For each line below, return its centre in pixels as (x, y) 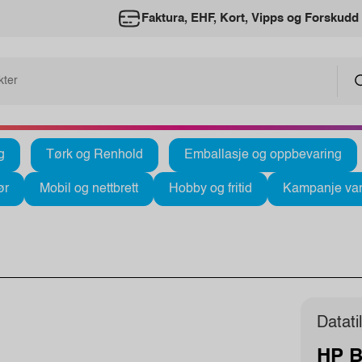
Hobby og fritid (210, 189)
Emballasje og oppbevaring (263, 155)
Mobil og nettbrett (89, 189)
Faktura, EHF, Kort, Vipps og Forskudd (250, 18)
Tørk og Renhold (95, 155)
